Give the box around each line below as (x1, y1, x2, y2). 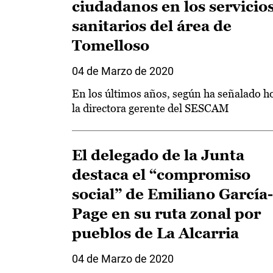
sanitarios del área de (72, 18, 232, 34)
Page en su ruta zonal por (72, 205, 261, 222)
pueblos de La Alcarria (72, 225, 239, 241)
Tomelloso (72, 37, 149, 54)
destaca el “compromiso (72, 166, 250, 183)
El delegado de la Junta (72, 147, 244, 163)
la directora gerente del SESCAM (72, 102, 229, 115)
